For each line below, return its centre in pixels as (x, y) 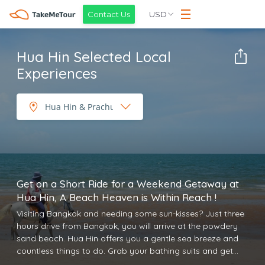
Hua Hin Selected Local (94, 57)
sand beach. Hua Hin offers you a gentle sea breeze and (127, 238)
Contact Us (109, 14)
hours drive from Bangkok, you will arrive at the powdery (127, 226)
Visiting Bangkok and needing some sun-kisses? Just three (130, 214)
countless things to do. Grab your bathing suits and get (62, 251)
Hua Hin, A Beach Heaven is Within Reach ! (117, 197)
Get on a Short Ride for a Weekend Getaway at (128, 184)
